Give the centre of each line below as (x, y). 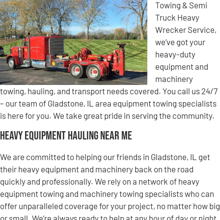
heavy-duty (175, 54)
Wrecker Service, (186, 30)
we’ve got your (180, 42)
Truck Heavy (177, 17)
